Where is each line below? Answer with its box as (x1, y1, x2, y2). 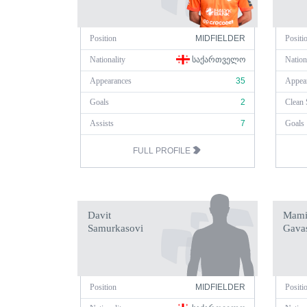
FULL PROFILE (132, 146, 193, 156)
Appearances (90, 76, 132, 86)
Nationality (90, 55, 125, 64)
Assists (90, 119, 114, 128)
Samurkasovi (88, 223, 143, 234)
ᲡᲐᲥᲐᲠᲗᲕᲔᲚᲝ (190, 55, 245, 64)
